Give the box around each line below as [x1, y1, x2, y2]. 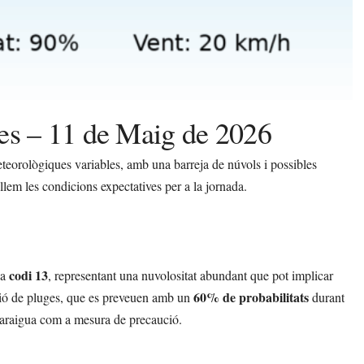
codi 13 [9, 265, 48, 284]
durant [309, 288, 344, 305]
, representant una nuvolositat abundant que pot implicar [48, 266, 333, 284]
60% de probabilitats [193, 287, 309, 306]
